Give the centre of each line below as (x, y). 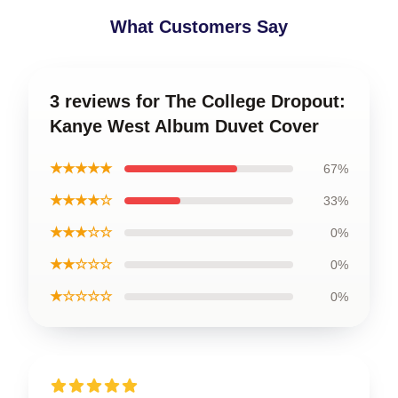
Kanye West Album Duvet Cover (184, 126)
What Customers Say (199, 26)
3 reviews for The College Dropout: (198, 101)
